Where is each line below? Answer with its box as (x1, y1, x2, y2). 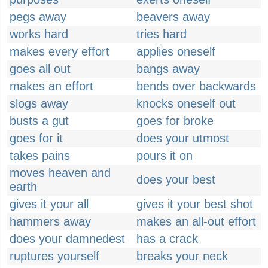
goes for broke (136, 114, 214, 127)
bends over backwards (136, 80, 256, 93)
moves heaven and (10, 166, 111, 179)
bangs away (136, 62, 200, 75)
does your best (136, 173, 215, 186)
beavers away (136, 10, 210, 23)
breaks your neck (136, 249, 228, 263)
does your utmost (136, 132, 229, 145)
